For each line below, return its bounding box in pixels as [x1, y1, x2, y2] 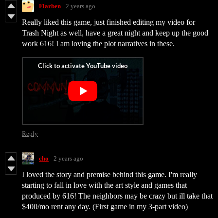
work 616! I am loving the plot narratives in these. [22, 39, 177, 48]
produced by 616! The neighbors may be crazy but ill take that [22, 192, 213, 200]
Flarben [39, 2, 61, 10]
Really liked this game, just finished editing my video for [22, 18, 195, 27]
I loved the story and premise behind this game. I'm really [22, 170, 197, 179]
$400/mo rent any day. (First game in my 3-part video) [22, 202, 190, 211]
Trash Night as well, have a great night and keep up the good [22, 29, 208, 37]
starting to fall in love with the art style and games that [22, 181, 187, 190]
